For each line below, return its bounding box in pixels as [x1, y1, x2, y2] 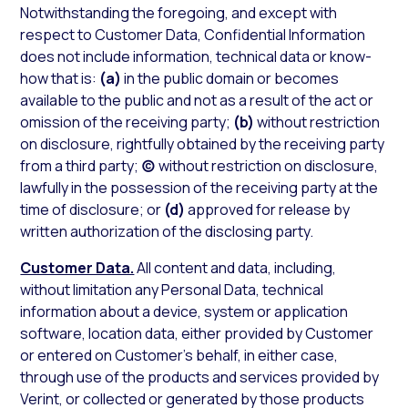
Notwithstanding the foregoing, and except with [20, 3, 338, 23]
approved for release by [185, 199, 351, 219]
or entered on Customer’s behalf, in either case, [20, 345, 339, 365]
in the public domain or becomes [121, 68, 340, 88]
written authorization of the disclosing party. [20, 221, 314, 241]
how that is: [20, 68, 100, 88]
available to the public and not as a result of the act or [20, 90, 374, 110]
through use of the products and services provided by [20, 367, 380, 387]
